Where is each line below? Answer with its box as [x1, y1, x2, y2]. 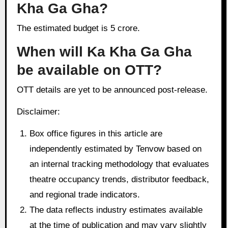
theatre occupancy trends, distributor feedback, [30, 174, 210, 184]
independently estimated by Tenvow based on [30, 144, 202, 154]
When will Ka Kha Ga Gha [16, 43, 192, 60]
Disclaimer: [16, 107, 60, 117]
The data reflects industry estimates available [30, 205, 203, 215]
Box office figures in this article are [30, 128, 163, 138]
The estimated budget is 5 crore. [21, 23, 140, 34]
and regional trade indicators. [30, 189, 140, 199]
